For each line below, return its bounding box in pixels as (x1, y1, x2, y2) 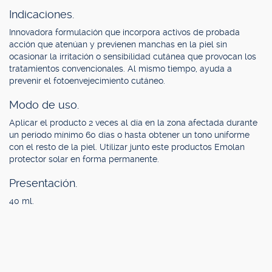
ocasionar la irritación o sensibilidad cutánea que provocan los (9, 52, 256, 61)
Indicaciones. (9, 8, 74, 21)
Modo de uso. (9, 98, 79, 111)
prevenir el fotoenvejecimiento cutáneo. (9, 76, 165, 86)
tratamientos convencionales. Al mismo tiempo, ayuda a (9, 64, 232, 73)
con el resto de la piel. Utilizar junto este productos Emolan (9, 142, 245, 152)
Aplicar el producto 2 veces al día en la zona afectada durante (9, 118, 257, 127)
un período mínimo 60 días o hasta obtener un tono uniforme (9, 130, 250, 140)
